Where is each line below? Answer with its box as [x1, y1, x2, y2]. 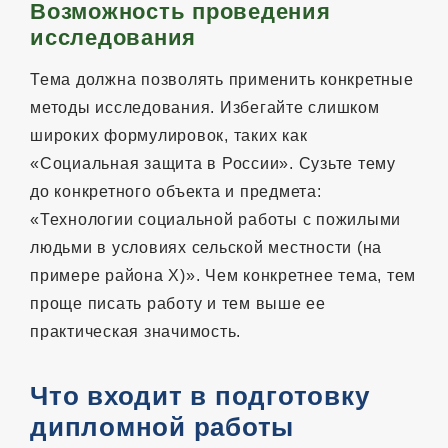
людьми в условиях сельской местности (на [30, 238, 382, 256]
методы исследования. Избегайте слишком [30, 98, 380, 116]
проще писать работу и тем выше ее [30, 294, 326, 312]
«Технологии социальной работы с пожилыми [30, 210, 401, 228]
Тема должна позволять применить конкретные [30, 70, 414, 88]
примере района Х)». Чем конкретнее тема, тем [30, 266, 416, 284]
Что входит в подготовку [30, 380, 370, 411]
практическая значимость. [30, 322, 241, 340]
